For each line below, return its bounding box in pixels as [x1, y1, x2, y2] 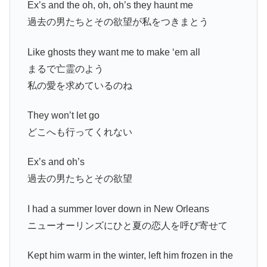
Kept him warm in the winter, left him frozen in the [27, 250, 233, 261]
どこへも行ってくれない [27, 127, 132, 138]
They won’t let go [27, 110, 100, 121]
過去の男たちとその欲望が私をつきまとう [27, 17, 209, 27]
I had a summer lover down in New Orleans [27, 203, 209, 214]
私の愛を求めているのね [27, 80, 132, 91]
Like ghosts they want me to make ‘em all [27, 46, 200, 57]
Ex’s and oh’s [27, 157, 85, 167]
